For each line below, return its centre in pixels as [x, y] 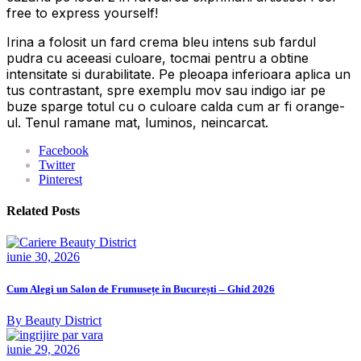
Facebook [64, 150]
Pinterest [60, 179]
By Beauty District [54, 320]
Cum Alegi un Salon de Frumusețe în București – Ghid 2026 [141, 288]
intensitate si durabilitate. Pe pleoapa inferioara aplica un [178, 74]
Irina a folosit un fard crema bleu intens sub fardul [161, 41]
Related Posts [43, 211]
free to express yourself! [82, 12]
